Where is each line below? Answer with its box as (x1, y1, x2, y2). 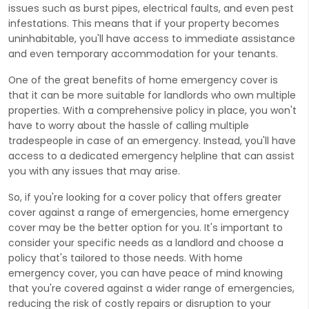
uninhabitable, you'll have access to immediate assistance (8, 31, 295, 46)
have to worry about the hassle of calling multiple (8, 118, 249, 132)
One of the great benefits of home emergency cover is (8, 72, 278, 87)
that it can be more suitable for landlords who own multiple (8, 88, 296, 102)
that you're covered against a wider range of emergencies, (8, 281, 295, 295)
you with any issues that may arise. (8, 163, 180, 178)
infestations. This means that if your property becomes (8, 16, 279, 30)
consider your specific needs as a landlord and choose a (8, 235, 283, 250)
